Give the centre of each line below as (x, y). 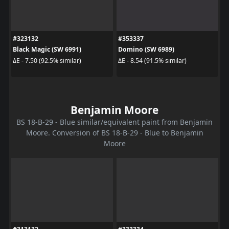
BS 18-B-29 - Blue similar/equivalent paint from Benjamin (114, 122)
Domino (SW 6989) (146, 50)
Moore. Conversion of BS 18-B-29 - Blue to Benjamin (114, 133)
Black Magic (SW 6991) (47, 50)
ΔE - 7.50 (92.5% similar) (47, 60)
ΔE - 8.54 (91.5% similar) (152, 60)
